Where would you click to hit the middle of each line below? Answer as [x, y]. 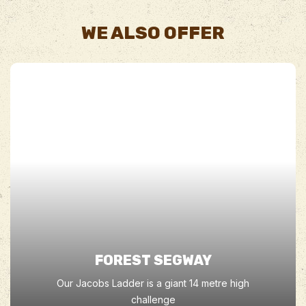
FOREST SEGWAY [153, 260]
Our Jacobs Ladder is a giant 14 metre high [153, 283]
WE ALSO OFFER [153, 33]
